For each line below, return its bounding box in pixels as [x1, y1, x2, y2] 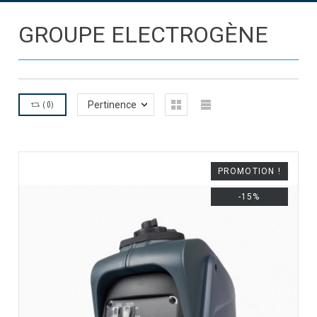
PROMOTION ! [217, 166, 281, 177]
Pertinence [88, 99, 137, 111]
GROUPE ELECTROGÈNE [18, 21, 269, 48]
